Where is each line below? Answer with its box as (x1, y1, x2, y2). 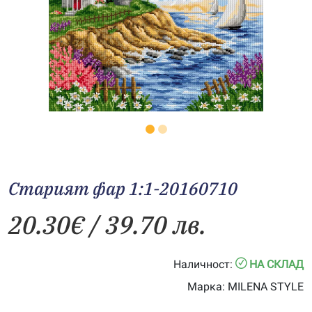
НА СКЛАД (249, 258, 304, 271)
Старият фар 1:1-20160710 (8, 177, 237, 200)
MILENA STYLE (225, 280, 304, 293)
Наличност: (173, 258, 233, 271)
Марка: (187, 280, 225, 293)
